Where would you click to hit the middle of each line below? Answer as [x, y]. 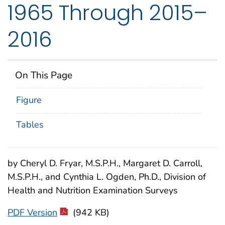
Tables [30, 125]
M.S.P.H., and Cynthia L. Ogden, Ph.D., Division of [107, 177]
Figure [29, 100]
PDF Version [32, 212]
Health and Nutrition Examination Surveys [93, 190]
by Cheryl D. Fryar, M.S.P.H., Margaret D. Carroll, [105, 163]
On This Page [44, 75]
